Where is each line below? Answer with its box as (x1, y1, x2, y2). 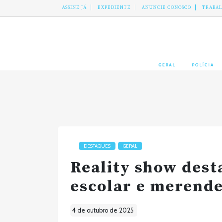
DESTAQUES (84, 143, 111, 149)
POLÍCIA (192, 62, 214, 68)
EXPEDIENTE (98, 4, 131, 10)
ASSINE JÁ (62, 4, 87, 10)
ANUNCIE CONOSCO (142, 4, 191, 10)
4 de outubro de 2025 (72, 207, 134, 215)
